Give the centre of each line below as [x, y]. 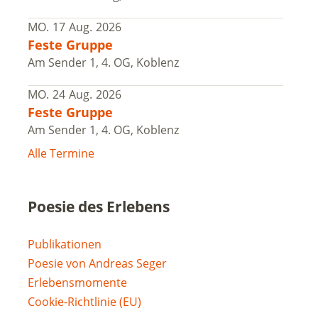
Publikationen [64, 245]
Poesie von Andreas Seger [97, 264]
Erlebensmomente [77, 283]
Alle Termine [61, 154]
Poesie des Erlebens [98, 207]
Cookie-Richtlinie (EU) [84, 302]
